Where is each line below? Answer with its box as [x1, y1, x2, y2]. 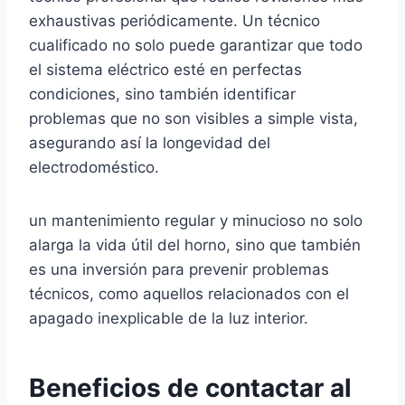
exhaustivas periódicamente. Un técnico [29, 12, 320, 31]
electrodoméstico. [29, 158, 159, 177]
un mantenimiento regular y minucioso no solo [29, 212, 363, 231]
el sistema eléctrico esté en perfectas [29, 61, 302, 80]
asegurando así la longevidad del [29, 134, 270, 153]
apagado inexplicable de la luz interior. [29, 309, 308, 328]
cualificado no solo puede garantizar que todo [29, 36, 363, 55]
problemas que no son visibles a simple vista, [29, 109, 358, 128]
